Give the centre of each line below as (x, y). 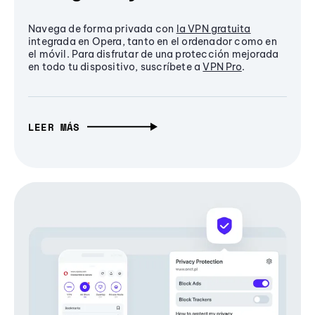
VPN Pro (222, 67)
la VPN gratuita (213, 29)
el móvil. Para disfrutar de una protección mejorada (154, 54)
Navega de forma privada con (102, 29)
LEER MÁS (54, 127)
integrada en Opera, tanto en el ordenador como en (153, 42)
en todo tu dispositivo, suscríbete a (116, 67)
